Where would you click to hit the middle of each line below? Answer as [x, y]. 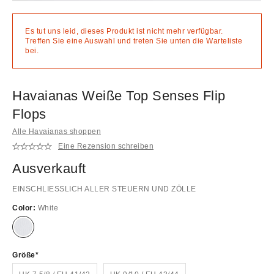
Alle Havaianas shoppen [57, 131]
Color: [25, 208]
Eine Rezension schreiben [106, 146]
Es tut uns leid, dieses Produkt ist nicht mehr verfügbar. [124, 31]
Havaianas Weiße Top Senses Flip [119, 95]
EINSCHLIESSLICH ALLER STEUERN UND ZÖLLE [104, 189]
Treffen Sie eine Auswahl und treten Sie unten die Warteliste [134, 41]
